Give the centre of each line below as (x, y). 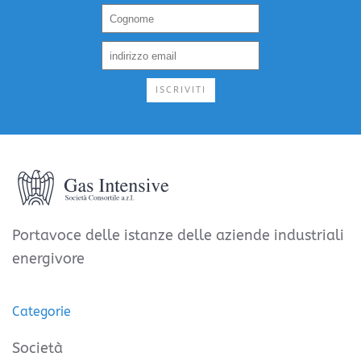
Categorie (41, 312)
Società (37, 349)
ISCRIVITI (180, 90)
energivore (48, 259)
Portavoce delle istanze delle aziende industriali (178, 236)
